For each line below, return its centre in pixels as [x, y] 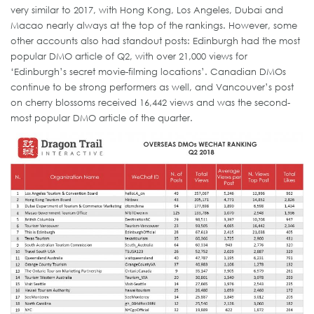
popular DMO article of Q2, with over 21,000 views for [129, 56]
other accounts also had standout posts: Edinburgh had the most [155, 40]
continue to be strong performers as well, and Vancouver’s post [152, 87]
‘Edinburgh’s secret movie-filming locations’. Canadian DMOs [148, 71]
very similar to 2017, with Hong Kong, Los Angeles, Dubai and [147, 9]
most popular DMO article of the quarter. [102, 117]
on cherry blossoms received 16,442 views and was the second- [150, 102]
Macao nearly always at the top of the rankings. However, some [154, 25]
